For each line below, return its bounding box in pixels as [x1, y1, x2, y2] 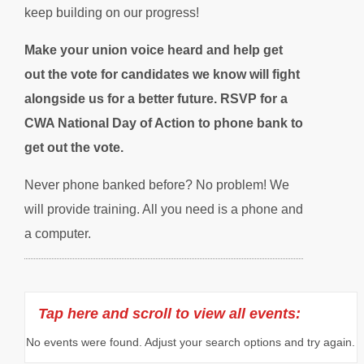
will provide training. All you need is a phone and [24, 201, 303, 216]
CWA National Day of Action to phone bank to [24, 115, 303, 130]
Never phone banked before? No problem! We [24, 177, 289, 192]
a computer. [24, 226, 91, 240]
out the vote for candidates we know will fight [24, 67, 300, 81]
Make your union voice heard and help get [24, 42, 283, 57]
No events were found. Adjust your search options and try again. [26, 335, 356, 349]
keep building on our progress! [24, 5, 199, 19]
